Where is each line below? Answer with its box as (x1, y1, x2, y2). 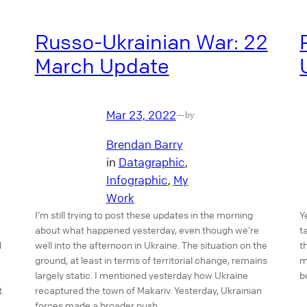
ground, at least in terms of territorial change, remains (34, 253, 267, 266)
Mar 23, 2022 (106, 108, 176, 123)
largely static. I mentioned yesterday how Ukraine (34, 268, 248, 281)
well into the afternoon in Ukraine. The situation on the (34, 238, 267, 251)
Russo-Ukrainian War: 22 (34, 29, 268, 54)
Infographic (106, 172, 168, 187)
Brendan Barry (106, 136, 183, 151)
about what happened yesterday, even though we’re (34, 223, 259, 236)
